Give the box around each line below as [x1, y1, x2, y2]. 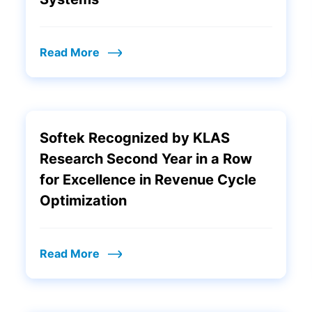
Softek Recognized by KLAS [40, 130, 231, 146]
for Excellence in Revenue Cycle [40, 171, 257, 188]
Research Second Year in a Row [40, 150, 253, 167]
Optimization [40, 192, 127, 209]
